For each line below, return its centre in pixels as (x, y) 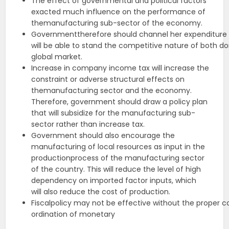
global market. (57, 57)
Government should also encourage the (103, 136)
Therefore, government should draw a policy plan (120, 102)
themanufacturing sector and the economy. (112, 91)
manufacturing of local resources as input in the (118, 147)
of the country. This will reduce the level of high (116, 169)
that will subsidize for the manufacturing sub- (113, 113)
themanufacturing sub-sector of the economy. (117, 23)
